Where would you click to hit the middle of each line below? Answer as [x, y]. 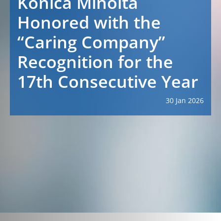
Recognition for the [95, 62]
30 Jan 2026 [185, 100]
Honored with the [89, 22]
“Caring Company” [91, 42]
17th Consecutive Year [108, 81]
